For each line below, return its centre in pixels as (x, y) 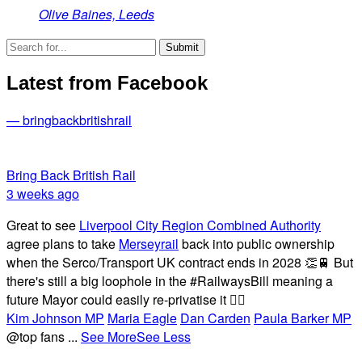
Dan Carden (215, 318)
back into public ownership (257, 244)
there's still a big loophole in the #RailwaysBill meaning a (170, 281)
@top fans (37, 337)
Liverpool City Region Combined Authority (200, 225)
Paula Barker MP (303, 318)
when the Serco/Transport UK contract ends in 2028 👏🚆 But (180, 263)
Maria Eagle (142, 318)
